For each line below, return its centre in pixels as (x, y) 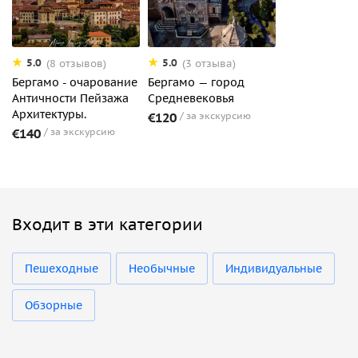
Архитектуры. (49, 114)
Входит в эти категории (107, 224)
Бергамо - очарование (75, 82)
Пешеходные (62, 268)
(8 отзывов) (76, 63)
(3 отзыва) (209, 63)
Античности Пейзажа (70, 98)
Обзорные (54, 305)
